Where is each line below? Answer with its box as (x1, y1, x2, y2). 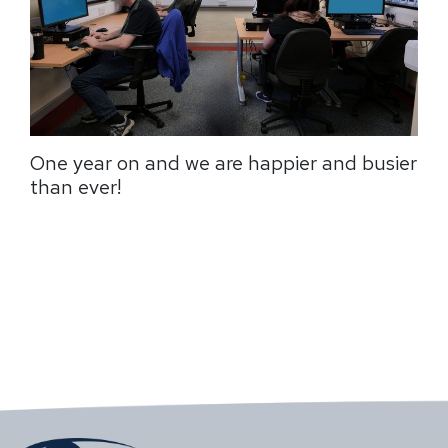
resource (45, 267, 119, 294)
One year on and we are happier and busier (30, 149, 417, 176)
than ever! (30, 173, 121, 200)
